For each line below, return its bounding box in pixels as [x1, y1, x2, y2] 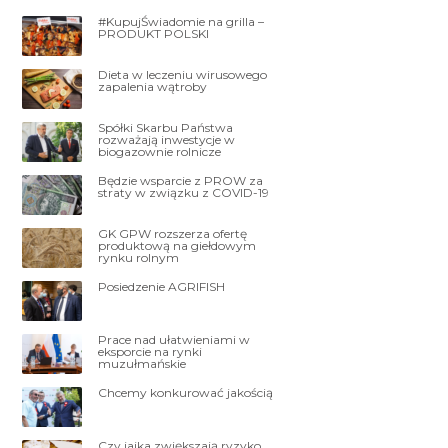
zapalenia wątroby [98, 78, 208, 94]
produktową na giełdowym [98, 237, 257, 253]
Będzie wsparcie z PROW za [98, 172, 264, 188]
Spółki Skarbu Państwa [98, 119, 234, 135]
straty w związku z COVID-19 [98, 184, 270, 200]
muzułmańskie [98, 355, 187, 371]
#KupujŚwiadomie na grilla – [98, 13, 265, 29]
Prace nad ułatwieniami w [98, 331, 251, 347]
